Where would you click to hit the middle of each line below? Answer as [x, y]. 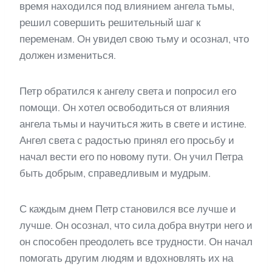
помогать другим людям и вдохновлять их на [126, 258]
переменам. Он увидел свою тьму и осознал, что [134, 39]
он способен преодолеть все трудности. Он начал [136, 242]
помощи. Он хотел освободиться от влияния [124, 108]
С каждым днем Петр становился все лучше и [128, 209]
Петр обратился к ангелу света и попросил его [128, 91]
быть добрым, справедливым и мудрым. [115, 173]
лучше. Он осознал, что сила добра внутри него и [136, 226]
